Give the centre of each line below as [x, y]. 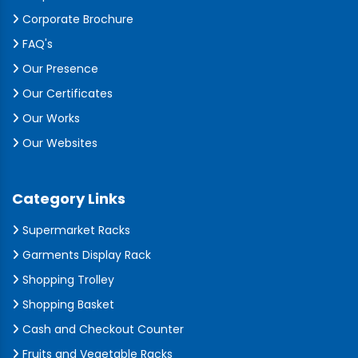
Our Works [50, 118]
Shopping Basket [67, 304]
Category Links [69, 199]
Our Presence [59, 69]
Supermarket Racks [75, 230]
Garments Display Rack [85, 255]
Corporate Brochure [76, 19]
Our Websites [58, 143]
